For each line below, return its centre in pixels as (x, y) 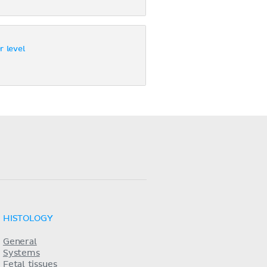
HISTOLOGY (28, 218)
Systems (21, 253)
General (20, 242)
